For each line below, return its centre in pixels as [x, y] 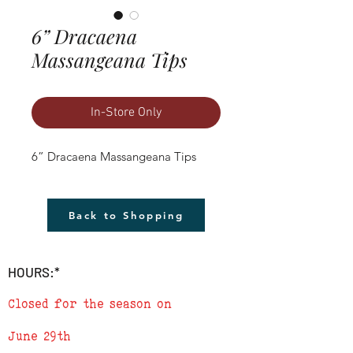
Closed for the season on [90, 303]
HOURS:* [34, 271]
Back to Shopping [126, 215]
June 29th [39, 336]
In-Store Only [126, 112]
